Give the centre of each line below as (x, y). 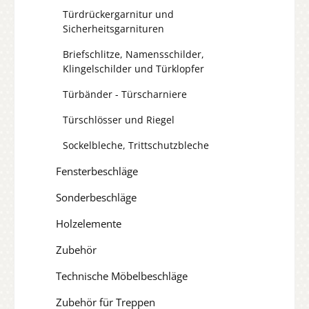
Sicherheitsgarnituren (113, 28)
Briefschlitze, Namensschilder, (133, 54)
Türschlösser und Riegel (119, 119)
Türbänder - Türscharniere (125, 94)
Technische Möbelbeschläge (122, 276)
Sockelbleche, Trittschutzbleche (136, 145)
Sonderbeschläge (96, 197)
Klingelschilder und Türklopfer (133, 68)
